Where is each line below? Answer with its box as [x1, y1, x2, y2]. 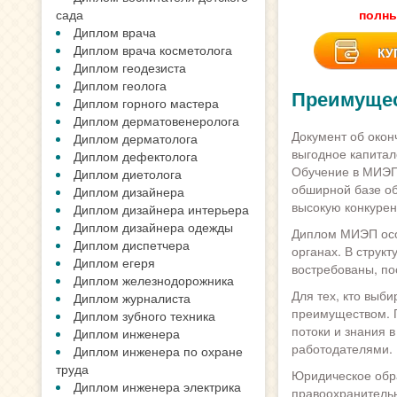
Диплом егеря [74, 253, 155, 271]
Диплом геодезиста [74, 58, 186, 76]
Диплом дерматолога [74, 129, 198, 147]
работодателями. [291, 339, 393, 357]
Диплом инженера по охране [74, 342, 243, 360]
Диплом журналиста [74, 289, 191, 307]
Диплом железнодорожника [74, 271, 234, 289]
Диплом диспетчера [74, 236, 190, 253]
